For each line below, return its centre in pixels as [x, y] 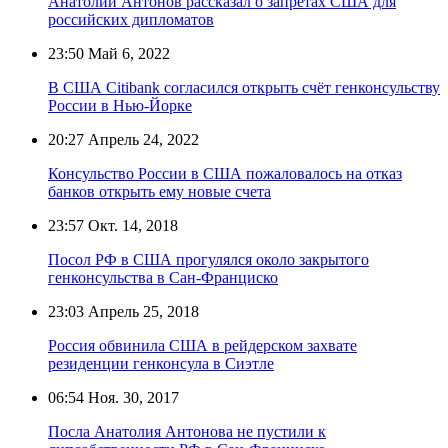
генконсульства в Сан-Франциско [163, 277]
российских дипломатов [131, 19]
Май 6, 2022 [127, 53]
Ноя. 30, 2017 [131, 397]
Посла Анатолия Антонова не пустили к [187, 431]
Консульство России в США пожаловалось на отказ [225, 173]
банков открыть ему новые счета [159, 191]
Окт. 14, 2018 [131, 225]
